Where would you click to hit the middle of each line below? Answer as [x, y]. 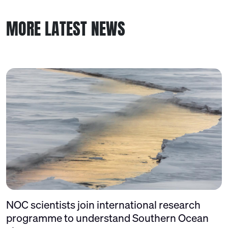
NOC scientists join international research [103, 204]
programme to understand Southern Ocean [107, 218]
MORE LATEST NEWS [66, 29]
